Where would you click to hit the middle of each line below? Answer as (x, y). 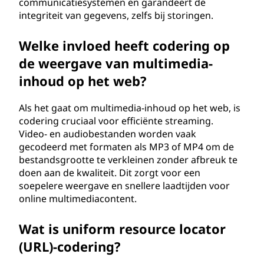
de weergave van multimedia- (116, 63)
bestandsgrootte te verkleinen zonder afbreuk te (128, 160)
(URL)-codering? (70, 246)
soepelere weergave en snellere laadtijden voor (124, 186)
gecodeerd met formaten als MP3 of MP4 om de (126, 147)
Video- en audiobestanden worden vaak (108, 134)
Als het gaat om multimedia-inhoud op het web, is (130, 108)
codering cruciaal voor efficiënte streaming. (116, 121)
